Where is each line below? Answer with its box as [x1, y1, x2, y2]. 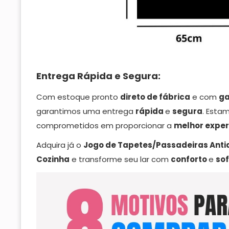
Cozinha [36, 154, 70, 165]
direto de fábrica [120, 91, 190, 102]
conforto [171, 154, 209, 165]
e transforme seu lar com [70, 154, 171, 165]
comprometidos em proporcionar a [36, 120, 174, 131]
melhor [174, 120, 205, 131]
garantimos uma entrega [36, 105, 135, 117]
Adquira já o [36, 140, 83, 151]
